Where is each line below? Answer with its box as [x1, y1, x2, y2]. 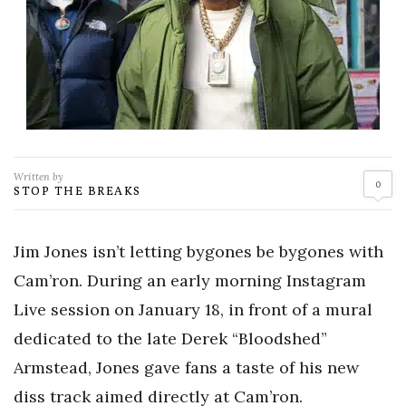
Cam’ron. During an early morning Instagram [14, 270, 366, 291]
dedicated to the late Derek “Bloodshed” [14, 328, 327, 349]
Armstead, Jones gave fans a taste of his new [14, 357, 359, 378]
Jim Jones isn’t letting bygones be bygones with [14, 241, 383, 262]
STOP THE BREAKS [14, 183, 141, 198]
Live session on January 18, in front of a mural [14, 299, 372, 320]
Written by [14, 170, 63, 183]
